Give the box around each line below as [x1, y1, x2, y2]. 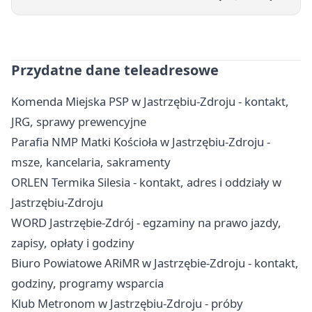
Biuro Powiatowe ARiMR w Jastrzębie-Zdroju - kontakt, [11, 254, 299, 271]
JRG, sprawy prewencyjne [11, 113, 146, 130]
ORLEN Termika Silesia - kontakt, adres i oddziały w [11, 173, 281, 190]
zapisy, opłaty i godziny [11, 234, 134, 251]
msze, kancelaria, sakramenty [11, 153, 171, 170]
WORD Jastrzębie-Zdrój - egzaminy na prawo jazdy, [11, 214, 281, 231]
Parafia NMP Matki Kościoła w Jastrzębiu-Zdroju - [11, 133, 270, 150]
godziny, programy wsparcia [11, 274, 164, 291]
